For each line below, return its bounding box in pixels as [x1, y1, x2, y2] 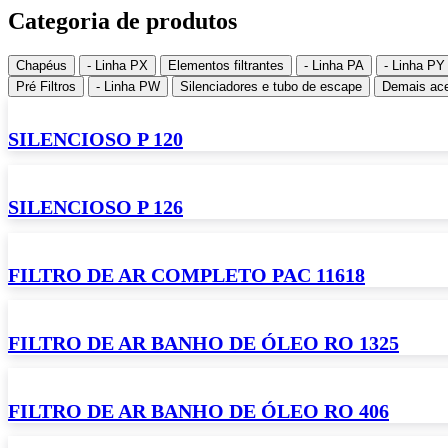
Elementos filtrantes [168, 58, 284, 74]
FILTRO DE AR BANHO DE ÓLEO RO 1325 [8, 331, 399, 354]
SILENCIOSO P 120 [8, 128, 183, 151]
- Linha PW [96, 79, 160, 95]
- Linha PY [384, 58, 445, 74]
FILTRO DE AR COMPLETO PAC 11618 [8, 264, 365, 287]
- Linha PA [304, 58, 364, 74]
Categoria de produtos [8, 8, 237, 35]
